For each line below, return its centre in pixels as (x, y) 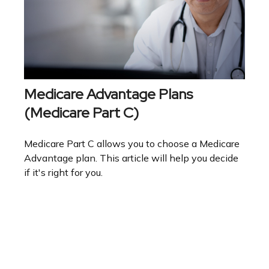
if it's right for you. (63, 173)
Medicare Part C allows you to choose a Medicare (132, 144)
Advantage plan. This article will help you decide (131, 158)
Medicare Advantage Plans (108, 94)
